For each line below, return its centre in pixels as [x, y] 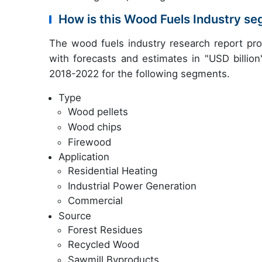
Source [75, 216]
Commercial [95, 201]
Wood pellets [98, 112]
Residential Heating [113, 171]
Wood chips [95, 127]
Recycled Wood [104, 245]
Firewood [89, 142]
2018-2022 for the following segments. [139, 74]
